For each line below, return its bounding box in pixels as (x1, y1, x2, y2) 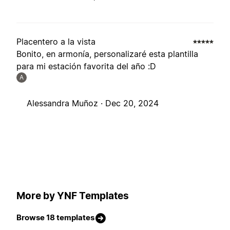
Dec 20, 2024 (105, 98, 159, 109)
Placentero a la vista (16, 36, 95, 47)
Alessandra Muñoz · (27, 98, 105, 109)
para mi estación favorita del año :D (16, 61, 156, 72)
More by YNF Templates (16, 189, 129, 202)
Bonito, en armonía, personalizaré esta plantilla (16, 49, 198, 60)
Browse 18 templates (16, 213, 94, 223)
